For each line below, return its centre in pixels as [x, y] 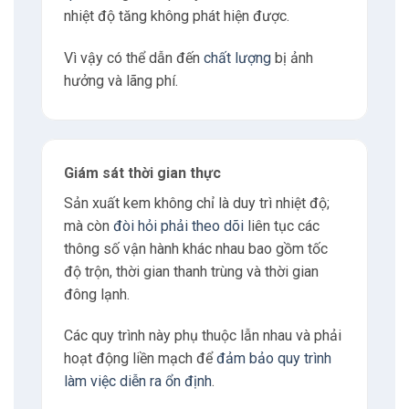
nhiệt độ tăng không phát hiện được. [176, 16]
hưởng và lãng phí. [121, 81]
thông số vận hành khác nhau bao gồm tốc [195, 248]
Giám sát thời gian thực [142, 173]
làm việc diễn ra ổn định [137, 382]
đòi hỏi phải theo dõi [178, 225]
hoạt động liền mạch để [140, 359]
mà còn [88, 225]
